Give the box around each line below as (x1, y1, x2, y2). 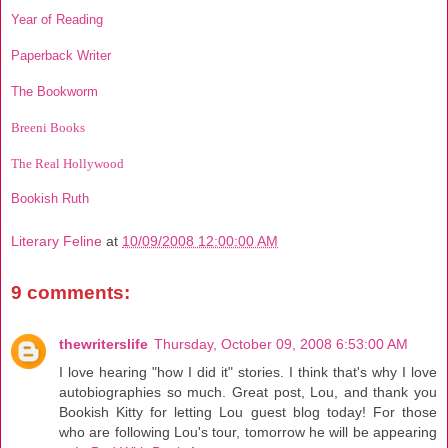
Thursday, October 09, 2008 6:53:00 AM (154, 336, 408, 353)
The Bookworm (11, 83, 98, 99)
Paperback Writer (11, 48, 111, 64)
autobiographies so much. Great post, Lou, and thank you (59, 384, 437, 401)
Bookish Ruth (11, 191, 89, 207)
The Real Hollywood (11, 155, 124, 171)
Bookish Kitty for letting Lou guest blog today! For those (59, 404, 437, 421)
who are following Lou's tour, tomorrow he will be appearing (59, 424, 437, 441)
